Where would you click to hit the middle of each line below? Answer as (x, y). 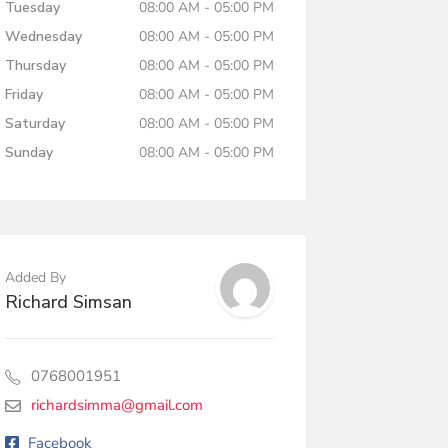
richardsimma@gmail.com (116, 404)
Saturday (34, 123)
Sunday (28, 152)
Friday (23, 94)
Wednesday (43, 36)
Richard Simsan (68, 301)
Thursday (35, 65)
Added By (35, 277)
